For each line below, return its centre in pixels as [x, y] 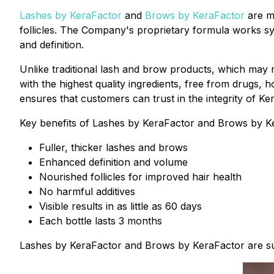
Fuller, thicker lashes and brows [113, 147]
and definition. [52, 45]
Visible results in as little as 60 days [120, 206]
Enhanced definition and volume [113, 162]
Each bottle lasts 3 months [101, 221]
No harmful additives [87, 191]
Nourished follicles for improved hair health [140, 177]
